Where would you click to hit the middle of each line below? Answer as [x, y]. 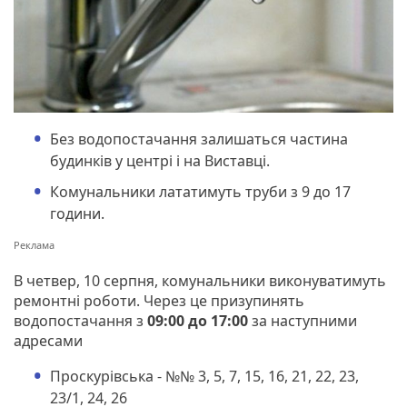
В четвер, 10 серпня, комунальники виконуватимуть [200, 280]
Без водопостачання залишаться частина [199, 139]
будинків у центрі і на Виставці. [160, 160]
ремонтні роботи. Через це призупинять [159, 300]
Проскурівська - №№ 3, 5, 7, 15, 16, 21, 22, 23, [204, 376]
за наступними [303, 320]
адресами [48, 340]
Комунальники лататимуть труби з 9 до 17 [200, 191]
